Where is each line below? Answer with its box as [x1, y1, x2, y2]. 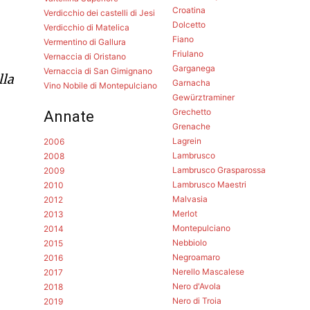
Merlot [172, 208, 197, 219]
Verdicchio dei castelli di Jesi [44, 8, 156, 19]
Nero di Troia [172, 295, 221, 307]
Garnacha [172, 77, 210, 89]
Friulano [172, 48, 203, 60]
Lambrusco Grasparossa [172, 165, 266, 176]
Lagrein [172, 136, 201, 147]
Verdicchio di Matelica [44, 22, 130, 33]
